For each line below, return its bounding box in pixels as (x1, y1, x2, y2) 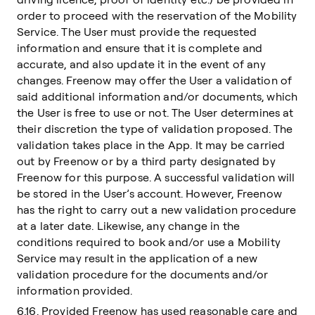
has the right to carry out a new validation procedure (17, 202, 297, 217)
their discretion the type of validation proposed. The (17, 122, 293, 136)
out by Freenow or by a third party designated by (17, 154, 276, 168)
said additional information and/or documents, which (17, 89, 298, 103)
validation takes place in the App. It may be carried (17, 138, 285, 152)
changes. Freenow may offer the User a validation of (17, 73, 292, 87)
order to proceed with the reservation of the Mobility (17, 8, 297, 22)
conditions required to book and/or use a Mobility (17, 235, 281, 249)
